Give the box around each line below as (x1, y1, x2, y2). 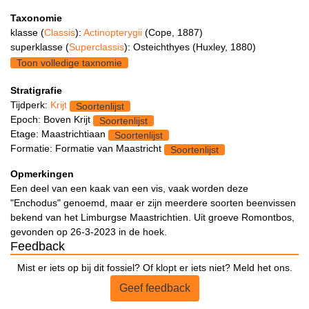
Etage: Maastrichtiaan (10, 128, 108, 140)
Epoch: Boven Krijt (10, 114, 93, 126)
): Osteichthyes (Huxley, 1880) (124, 41, 256, 53)
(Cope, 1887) (145, 27, 203, 39)
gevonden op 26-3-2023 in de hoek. (10, 226, 167, 238)
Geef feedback (119, 282, 190, 295)
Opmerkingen (10, 168, 74, 180)
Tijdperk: (10, 99, 50, 111)
